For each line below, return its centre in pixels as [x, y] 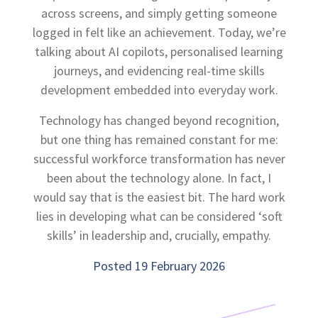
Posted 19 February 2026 [159, 266]
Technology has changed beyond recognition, [159, 120]
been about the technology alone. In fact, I [159, 178]
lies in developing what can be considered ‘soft [159, 216]
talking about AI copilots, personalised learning [159, 51]
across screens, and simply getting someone [159, 13]
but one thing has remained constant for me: [159, 139]
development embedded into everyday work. [159, 90]
